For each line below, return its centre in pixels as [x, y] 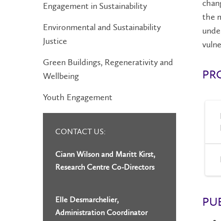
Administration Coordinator [101, 212]
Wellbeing [61, 76]
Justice [55, 41]
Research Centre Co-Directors [105, 167]
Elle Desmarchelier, [87, 200]
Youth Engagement [78, 97]
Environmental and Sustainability [102, 27]
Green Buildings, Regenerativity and [108, 62]
